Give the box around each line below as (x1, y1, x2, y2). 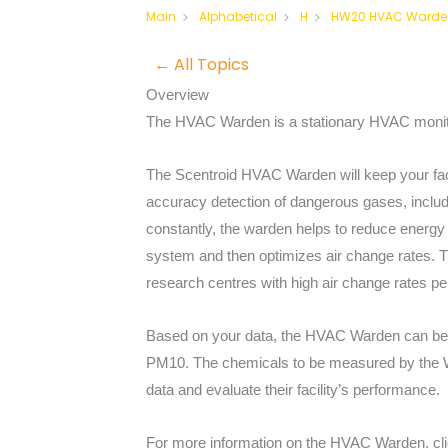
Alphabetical (199, 7, 277, 25)
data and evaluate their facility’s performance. (146, 381, 440, 398)
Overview (146, 85, 209, 103)
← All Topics (154, 52, 249, 76)
